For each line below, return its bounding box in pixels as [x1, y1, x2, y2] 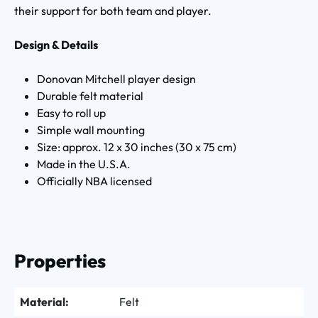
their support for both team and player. [14, 3, 212, 18]
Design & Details [14, 37, 98, 52]
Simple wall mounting [37, 122, 145, 137]
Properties [14, 248, 106, 273]
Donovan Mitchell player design [37, 71, 196, 86]
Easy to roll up [37, 105, 106, 120]
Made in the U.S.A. [37, 156, 131, 171]
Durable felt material [37, 88, 143, 103]
